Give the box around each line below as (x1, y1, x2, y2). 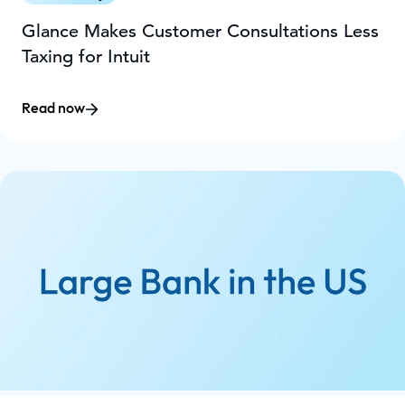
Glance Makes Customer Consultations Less (22, 19, 379, 42)
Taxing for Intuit (22, 44, 150, 68)
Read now (22, 100, 85, 117)
